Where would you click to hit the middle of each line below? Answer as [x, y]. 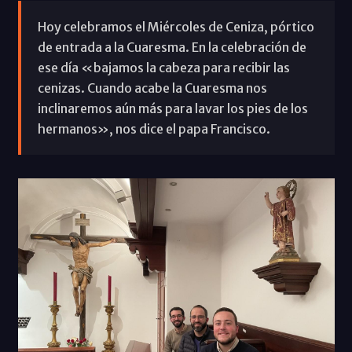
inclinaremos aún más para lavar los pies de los [172, 108]
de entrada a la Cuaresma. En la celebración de [172, 47]
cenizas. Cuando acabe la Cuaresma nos [152, 88]
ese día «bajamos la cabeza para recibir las [163, 67]
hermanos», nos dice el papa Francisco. [154, 128]
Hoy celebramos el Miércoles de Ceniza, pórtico [176, 26]
